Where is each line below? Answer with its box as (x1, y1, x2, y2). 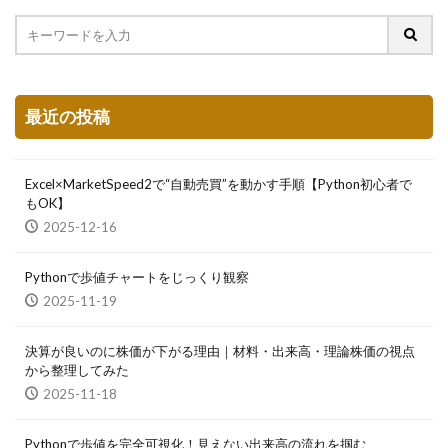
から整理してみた (25, 362, 129, 379)
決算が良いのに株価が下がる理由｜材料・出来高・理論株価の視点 (25, 343, 415, 360)
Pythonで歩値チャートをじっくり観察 (25, 269, 249, 286)
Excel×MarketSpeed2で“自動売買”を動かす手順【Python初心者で (25, 176, 412, 193)
